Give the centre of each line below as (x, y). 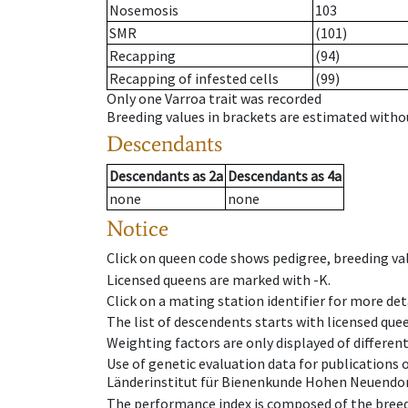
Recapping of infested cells (194, 79)
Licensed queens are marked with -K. (219, 279)
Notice (138, 229)
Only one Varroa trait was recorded (214, 99)
